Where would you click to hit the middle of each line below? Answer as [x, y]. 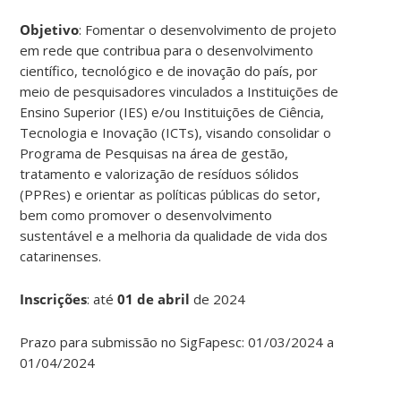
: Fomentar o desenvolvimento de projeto [208, 29]
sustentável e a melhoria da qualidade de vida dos [174, 235]
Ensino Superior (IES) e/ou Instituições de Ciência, [172, 111]
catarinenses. [61, 256]
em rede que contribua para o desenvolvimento [167, 50]
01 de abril [156, 299]
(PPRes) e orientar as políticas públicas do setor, [171, 194]
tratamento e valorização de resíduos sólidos [160, 173]
